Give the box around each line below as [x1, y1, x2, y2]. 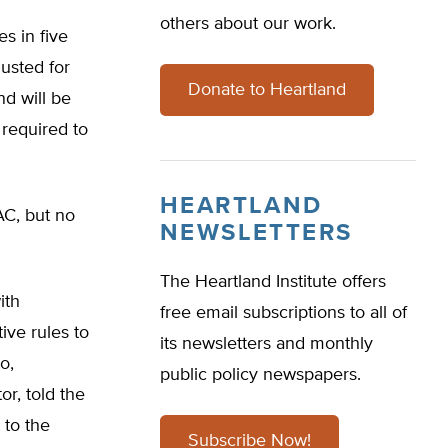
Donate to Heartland [188, 81, 346, 99]
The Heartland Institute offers [160, 273, 386, 291]
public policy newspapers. [160, 366, 361, 384]
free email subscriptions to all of [160, 304, 407, 322]
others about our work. [160, 15, 336, 33]
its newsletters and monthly [160, 335, 373, 353]
